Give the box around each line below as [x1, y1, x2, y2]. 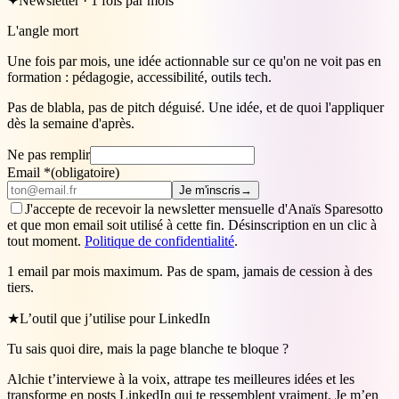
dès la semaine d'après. [7, 116, 134, 132]
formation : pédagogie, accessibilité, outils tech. [7, 69, 272, 85]
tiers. [7, 280, 34, 296]
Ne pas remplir [7, 147, 90, 163]
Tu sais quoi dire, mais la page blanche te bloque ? [7, 341, 289, 357]
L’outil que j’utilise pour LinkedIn [20, 311, 210, 327]
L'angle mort [7, 23, 78, 39]
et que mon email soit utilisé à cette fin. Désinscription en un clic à [7, 217, 377, 233]
